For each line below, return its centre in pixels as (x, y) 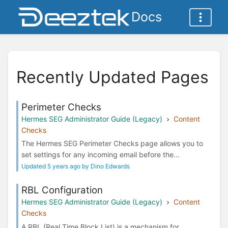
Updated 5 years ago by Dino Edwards (76, 166)
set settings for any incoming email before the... (101, 155)
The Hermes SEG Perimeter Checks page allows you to (112, 144)
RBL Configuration (62, 190)
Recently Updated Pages (112, 77)
